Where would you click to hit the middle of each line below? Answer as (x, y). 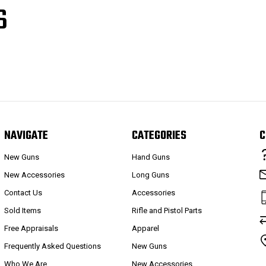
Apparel (146, 229)
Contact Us (23, 193)
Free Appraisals (31, 229)
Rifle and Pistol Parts (167, 211)
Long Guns (151, 175)
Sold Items (22, 211)
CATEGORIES (159, 135)
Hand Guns (151, 157)
